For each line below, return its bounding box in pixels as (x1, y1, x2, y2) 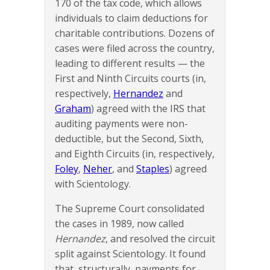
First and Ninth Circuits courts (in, (55, 72, 206, 86)
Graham (55, 102, 91, 116)
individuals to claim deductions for (55, 11, 208, 25)
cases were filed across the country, (55, 42, 215, 55)
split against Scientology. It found (55, 247, 206, 261)
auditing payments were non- (55, 117, 188, 131)
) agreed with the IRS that (91, 102, 206, 116)
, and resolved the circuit (105, 232, 215, 246)
